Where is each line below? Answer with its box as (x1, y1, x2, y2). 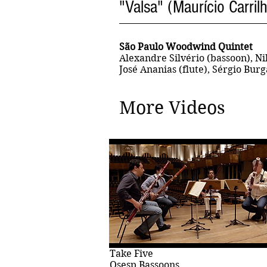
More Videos (119, 97, 225, 118)
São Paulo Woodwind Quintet (119, 41, 253, 52)
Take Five (110, 247, 153, 259)
